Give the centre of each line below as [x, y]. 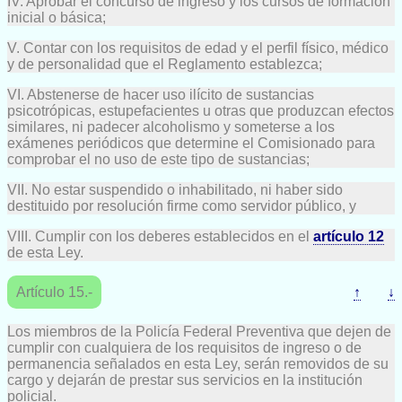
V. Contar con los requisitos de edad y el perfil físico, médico [198, 48]
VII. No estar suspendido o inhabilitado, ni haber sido [175, 190]
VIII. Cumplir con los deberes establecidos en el [160, 237]
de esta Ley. [45, 253]
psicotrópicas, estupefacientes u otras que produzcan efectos [201, 111]
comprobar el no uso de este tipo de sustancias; [158, 160]
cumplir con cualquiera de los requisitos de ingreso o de [184, 348]
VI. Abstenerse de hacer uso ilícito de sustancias [161, 95]
